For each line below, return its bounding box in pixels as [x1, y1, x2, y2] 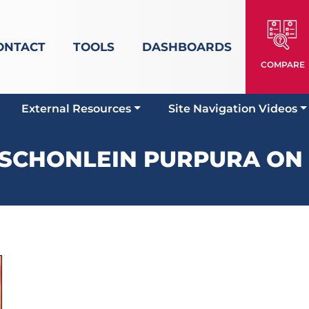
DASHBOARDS [141, 40, 232, 54]
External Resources [21, 102, 132, 115]
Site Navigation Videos [168, 102, 298, 115]
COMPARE [260, 59, 305, 70]
